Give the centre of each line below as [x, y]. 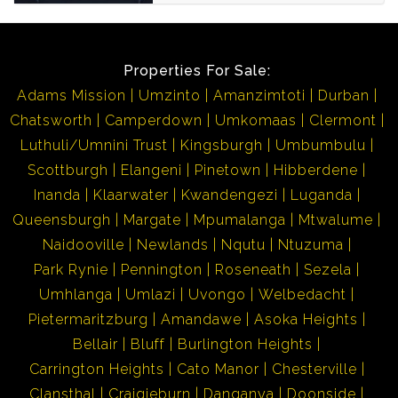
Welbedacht [302, 294]
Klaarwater [131, 195]
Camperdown [153, 120]
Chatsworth [51, 120]
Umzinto [169, 95]
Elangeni [151, 170]
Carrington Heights [96, 369]
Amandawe [201, 319]
